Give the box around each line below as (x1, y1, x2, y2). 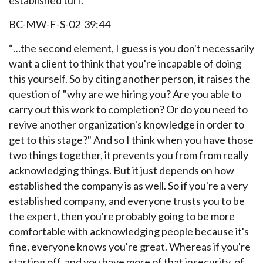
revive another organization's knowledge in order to (9, 118, 244, 131)
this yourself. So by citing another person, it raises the (9, 72, 251, 85)
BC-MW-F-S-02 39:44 (9, 18, 110, 31)
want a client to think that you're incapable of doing (9, 57, 241, 70)
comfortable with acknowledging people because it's (9, 225, 249, 238)
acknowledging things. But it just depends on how (9, 164, 234, 177)
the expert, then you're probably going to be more (9, 210, 235, 222)
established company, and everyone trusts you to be (9, 194, 245, 207)
